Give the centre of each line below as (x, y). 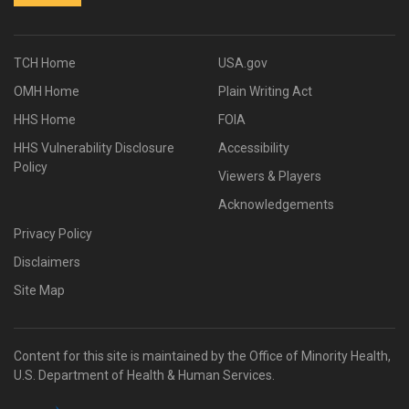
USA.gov (243, 63)
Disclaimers (47, 262)
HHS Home (45, 119)
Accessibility (254, 148)
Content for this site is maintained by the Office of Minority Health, (202, 356)
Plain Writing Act (265, 91)
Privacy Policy (53, 233)
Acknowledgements (276, 204)
